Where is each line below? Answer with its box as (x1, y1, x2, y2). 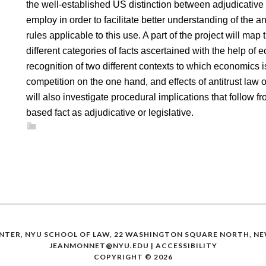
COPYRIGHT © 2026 (93, 252, 173, 261)
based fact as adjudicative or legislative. (26, 107, 194, 118)
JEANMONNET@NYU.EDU (49, 241, 149, 250)
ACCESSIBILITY (155, 241, 217, 250)
